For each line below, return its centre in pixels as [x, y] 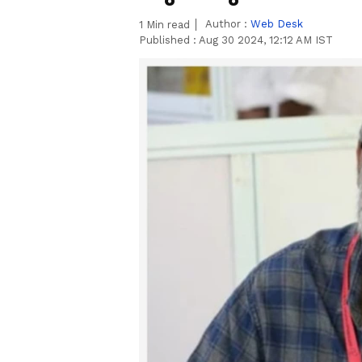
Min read [166, 25]
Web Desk [277, 24]
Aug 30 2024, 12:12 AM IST [266, 40]
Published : [169, 40]
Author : [228, 24]
